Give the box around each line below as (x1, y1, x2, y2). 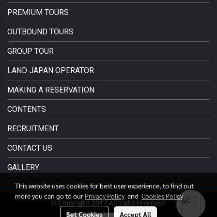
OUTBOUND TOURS (7, 27, 74, 36)
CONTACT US (7, 143, 52, 153)
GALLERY (7, 162, 39, 172)
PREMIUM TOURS (7, 7, 69, 17)
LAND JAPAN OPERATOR (7, 65, 94, 75)
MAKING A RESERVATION (7, 85, 94, 94)
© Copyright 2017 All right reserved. (50, 198, 167, 207)
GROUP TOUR (7, 46, 54, 56)
